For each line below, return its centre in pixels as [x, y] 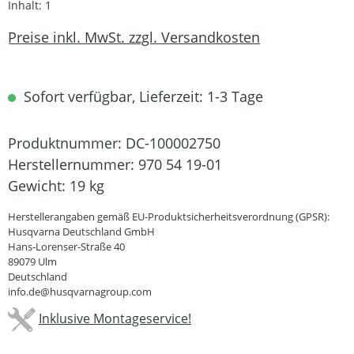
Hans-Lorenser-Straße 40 [66, 247]
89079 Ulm [32, 262]
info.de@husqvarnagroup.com [80, 292]
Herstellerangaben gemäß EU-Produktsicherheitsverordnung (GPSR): [169, 217]
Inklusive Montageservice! [115, 318]
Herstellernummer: [73, 164]
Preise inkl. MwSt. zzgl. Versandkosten [134, 37]
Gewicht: [39, 186]
